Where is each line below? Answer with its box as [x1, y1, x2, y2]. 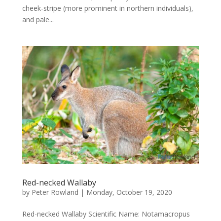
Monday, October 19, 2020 [86, 187, 172, 197]
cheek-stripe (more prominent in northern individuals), [22, 3, 193, 13]
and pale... [22, 15, 54, 25]
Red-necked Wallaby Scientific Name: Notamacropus [22, 209, 190, 219]
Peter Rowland [31, 187, 78, 197]
